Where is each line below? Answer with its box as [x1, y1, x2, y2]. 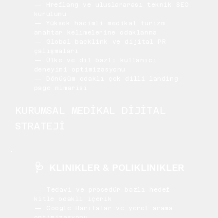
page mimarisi [34, 85, 88, 92]
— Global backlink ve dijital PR [34, 38, 166, 46]
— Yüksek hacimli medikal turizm [34, 20, 165, 27]
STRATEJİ [15, 120, 65, 132]
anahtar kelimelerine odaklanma [34, 29, 157, 36]
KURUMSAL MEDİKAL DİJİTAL [15, 105, 166, 117]
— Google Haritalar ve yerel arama [34, 205, 173, 212]
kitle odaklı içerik [34, 196, 112, 203]
